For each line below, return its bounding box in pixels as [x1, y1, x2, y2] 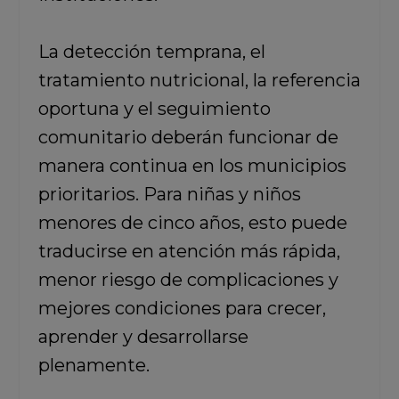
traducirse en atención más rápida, [37, 240, 340, 263]
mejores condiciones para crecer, [37, 297, 326, 320]
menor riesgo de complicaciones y [37, 269, 338, 291]
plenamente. [37, 354, 150, 377]
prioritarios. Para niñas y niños [37, 183, 301, 206]
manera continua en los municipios [37, 155, 346, 177]
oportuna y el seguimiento [37, 98, 271, 120]
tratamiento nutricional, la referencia [37, 69, 361, 92]
